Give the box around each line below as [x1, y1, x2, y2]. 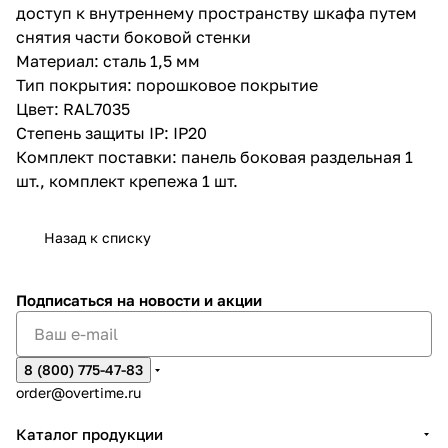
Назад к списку [44, 228, 151, 246]
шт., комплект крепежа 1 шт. [16, 170, 238, 191]
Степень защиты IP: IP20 [16, 122, 207, 143]
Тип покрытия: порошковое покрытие [16, 74, 318, 95]
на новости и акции [117, 291, 262, 309]
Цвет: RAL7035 [16, 98, 130, 119]
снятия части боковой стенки [16, 26, 251, 47]
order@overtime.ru [16, 384, 141, 401]
